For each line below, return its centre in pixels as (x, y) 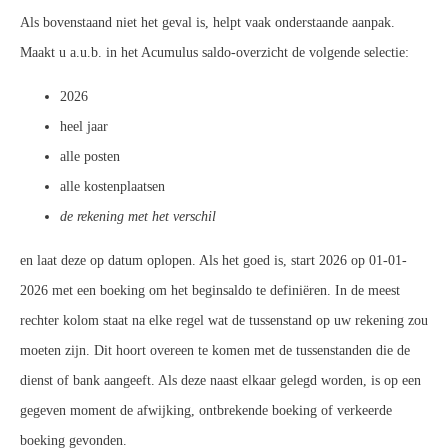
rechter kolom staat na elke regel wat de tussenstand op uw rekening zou (224, 320)
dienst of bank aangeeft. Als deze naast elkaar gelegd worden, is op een (220, 380)
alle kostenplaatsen (112, 186)
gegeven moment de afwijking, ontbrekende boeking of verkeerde (206, 410)
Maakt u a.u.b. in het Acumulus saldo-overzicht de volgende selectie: (214, 52)
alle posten (90, 156)
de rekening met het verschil (138, 216)
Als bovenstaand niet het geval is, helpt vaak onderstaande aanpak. (207, 22)
